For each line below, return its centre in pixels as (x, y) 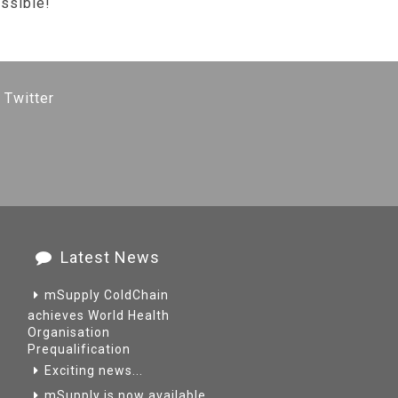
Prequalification (79, 349)
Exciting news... (94, 370)
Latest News (110, 257)
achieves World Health (99, 315)
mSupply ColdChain (107, 295)
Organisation (69, 332)
